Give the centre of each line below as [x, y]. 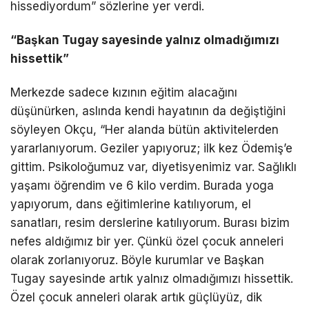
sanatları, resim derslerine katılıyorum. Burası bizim [150, 223]
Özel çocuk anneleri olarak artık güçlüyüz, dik [136, 297]
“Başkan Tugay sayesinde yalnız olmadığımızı [145, 40]
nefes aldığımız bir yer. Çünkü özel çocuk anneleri [147, 241]
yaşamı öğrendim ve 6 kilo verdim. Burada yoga [142, 186]
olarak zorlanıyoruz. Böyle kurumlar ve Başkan [137, 260]
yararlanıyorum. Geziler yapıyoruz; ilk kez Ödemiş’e [151, 148]
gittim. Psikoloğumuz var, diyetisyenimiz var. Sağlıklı [153, 167]
